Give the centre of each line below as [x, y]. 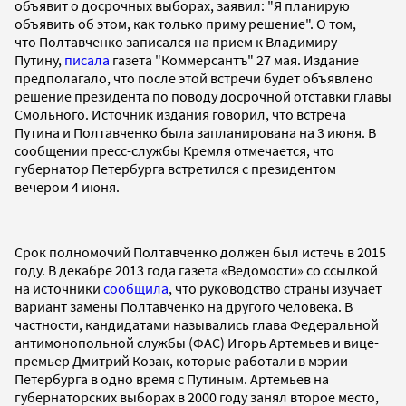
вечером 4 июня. [67, 186]
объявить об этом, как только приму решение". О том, [185, 23]
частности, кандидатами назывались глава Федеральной [197, 324]
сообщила [136, 288]
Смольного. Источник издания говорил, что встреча [180, 114]
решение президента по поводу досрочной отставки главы [203, 96]
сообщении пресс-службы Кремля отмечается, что [174, 150]
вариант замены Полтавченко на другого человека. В [184, 306]
